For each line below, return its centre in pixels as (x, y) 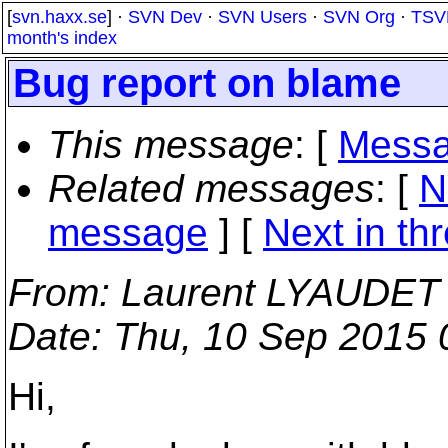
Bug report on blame (207, 83)
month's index (62, 38)
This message (171, 144)
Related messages (211, 188)
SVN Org (359, 17)
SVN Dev (165, 17)
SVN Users (262, 17)
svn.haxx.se (59, 17)
